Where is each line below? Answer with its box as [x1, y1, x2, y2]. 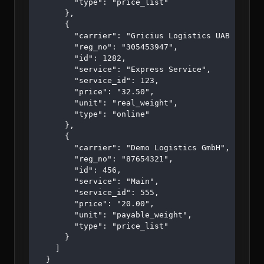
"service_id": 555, [37, 188, 159, 197]
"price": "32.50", [37, 87, 154, 97]
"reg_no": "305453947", [37, 42, 178, 52]
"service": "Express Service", [37, 65, 211, 74]
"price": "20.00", [37, 199, 154, 209]
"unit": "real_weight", [37, 98, 178, 108]
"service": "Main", [37, 177, 159, 186]
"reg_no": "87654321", [37, 154, 173, 164]
